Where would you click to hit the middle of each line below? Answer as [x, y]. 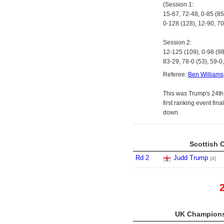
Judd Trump [191, 158]
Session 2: [177, 42]
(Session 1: [178, 4]
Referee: [175, 74]
